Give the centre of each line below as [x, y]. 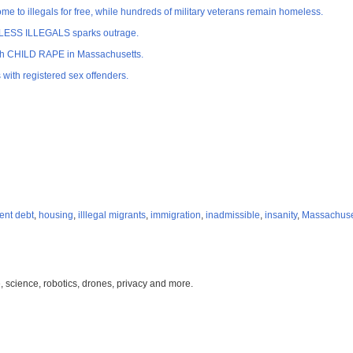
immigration [176, 216]
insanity [281, 216]
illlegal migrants [112, 216]
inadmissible [233, 216]
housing [56, 216]
